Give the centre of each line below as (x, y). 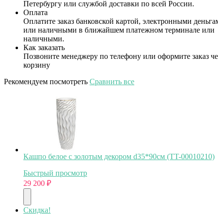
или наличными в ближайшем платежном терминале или (119, 30)
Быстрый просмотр (55, 173)
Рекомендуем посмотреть (47, 81)
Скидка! (37, 210)
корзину (37, 65)
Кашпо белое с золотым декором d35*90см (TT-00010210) (119, 156)
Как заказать (44, 47)
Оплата (36, 12)
